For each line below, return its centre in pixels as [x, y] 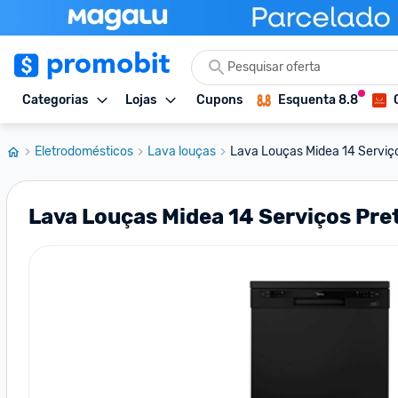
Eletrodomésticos [84, 151]
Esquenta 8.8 [318, 100]
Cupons [219, 100]
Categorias [55, 100]
